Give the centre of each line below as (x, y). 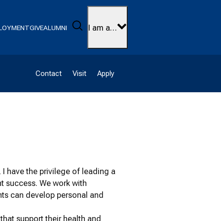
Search (96, 23)
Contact (48, 74)
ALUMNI (55, 27)
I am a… (103, 28)
